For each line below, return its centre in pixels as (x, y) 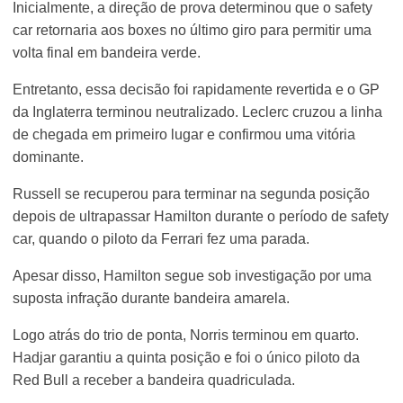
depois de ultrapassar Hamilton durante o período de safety (201, 216)
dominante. (49, 157)
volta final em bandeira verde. (107, 52)
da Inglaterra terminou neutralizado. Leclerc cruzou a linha (198, 112)
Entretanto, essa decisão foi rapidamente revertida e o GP (197, 89)
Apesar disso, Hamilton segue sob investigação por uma (193, 275)
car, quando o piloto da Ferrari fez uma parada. (161, 238)
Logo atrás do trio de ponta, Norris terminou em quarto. (186, 335)
